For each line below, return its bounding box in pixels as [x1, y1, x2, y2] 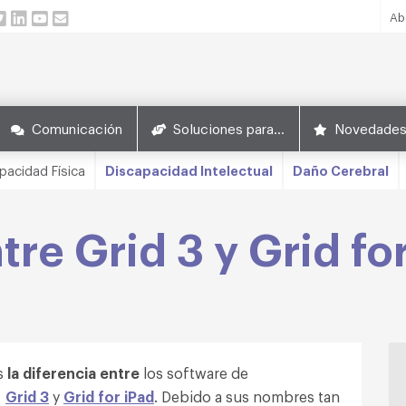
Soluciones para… [173, 119, 285, 137]
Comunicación [32, 119, 122, 137]
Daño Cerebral [293, 161, 389, 179]
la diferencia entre [7, 362, 140, 382]
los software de [140, 362, 248, 382]
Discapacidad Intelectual [105, 161, 273, 179]
